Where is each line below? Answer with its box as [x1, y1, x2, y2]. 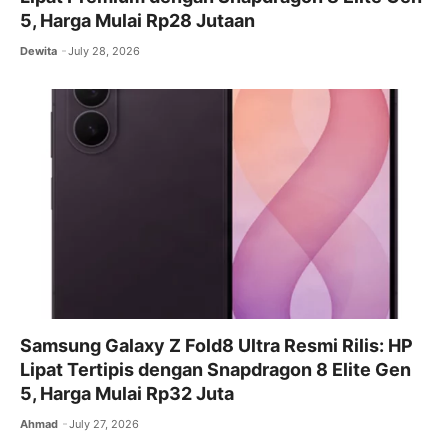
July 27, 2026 [69, 417, 140, 432]
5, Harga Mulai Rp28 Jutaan [20, 10, 255, 32]
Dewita [20, 44, 57, 59]
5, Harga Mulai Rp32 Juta [20, 383, 234, 405]
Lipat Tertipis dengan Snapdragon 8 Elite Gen [20, 359, 411, 381]
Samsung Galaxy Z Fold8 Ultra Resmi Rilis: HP [20, 335, 413, 357]
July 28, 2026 [68, 44, 141, 59]
